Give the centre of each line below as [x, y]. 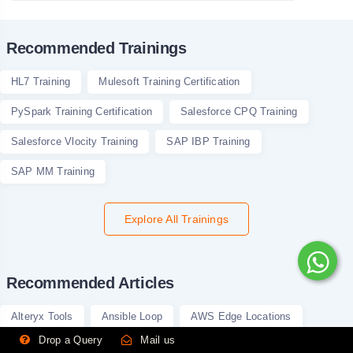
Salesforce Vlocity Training [75, 141]
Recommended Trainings [97, 48]
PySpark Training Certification [82, 111]
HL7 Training [41, 82]
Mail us [156, 340]
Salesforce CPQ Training [239, 111]
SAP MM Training [53, 171]
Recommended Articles [90, 283]
